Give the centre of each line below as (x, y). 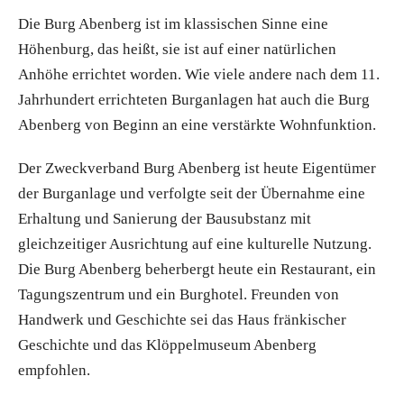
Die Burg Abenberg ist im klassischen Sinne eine (173, 23)
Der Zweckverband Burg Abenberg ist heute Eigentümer (197, 168)
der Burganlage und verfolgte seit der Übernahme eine (192, 193)
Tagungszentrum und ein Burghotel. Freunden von (179, 294)
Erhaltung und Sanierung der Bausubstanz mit (165, 218)
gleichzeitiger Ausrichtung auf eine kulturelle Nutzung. (195, 243)
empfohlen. (54, 370)
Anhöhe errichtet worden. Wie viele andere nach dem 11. (199, 74)
